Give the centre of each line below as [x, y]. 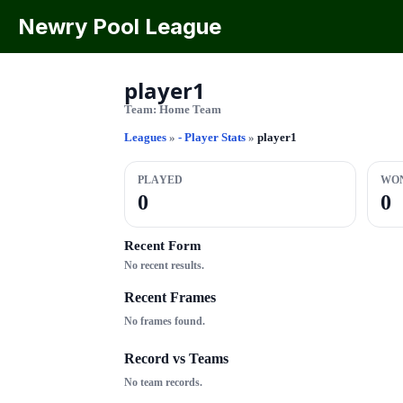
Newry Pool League [120, 27]
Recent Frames [170, 297]
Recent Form [163, 246]
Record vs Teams [176, 358]
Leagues [145, 137]
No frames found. [165, 321]
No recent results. [164, 265]
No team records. [163, 382]
